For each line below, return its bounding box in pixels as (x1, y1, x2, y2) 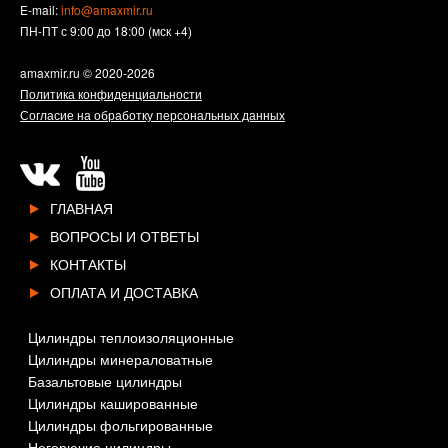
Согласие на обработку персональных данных (20, 105, 285, 123)
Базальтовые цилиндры (28, 370, 182, 391)
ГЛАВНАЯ (50, 197, 113, 218)
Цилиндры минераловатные (28, 348, 213, 369)
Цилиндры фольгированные (28, 414, 213, 435)
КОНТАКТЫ (50, 253, 126, 274)
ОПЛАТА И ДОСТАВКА (50, 281, 198, 302)
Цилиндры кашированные (28, 392, 198, 413)
